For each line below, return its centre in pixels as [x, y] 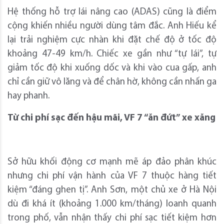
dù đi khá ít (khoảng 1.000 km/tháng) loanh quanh [112, 204]
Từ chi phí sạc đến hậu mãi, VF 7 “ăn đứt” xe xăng [111, 118]
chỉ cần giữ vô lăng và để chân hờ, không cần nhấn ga [112, 82]
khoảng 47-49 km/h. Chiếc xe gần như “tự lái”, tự [112, 54]
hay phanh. [28, 96]
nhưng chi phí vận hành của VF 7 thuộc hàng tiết [112, 176]
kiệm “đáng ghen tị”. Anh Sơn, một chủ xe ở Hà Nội [112, 190]
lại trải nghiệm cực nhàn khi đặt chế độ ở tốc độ [112, 40]
